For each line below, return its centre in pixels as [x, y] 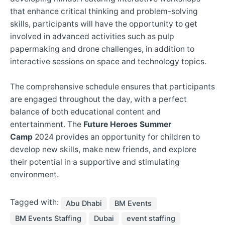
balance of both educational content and [85, 111]
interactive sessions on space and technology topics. [108, 61]
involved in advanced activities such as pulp [92, 36]
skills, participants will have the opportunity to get [104, 24]
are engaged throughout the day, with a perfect [98, 99]
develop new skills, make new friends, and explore [103, 149]
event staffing [151, 218]
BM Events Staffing [48, 218]
